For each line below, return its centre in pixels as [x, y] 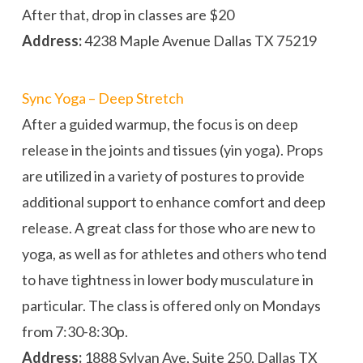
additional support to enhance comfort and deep [173, 202]
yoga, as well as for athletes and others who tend [174, 254]
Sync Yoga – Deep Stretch [102, 98]
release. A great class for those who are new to [168, 228]
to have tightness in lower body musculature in [167, 280]
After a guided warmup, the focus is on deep [160, 124]
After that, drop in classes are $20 [128, 15]
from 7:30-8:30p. [75, 331]
